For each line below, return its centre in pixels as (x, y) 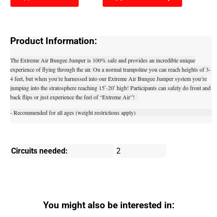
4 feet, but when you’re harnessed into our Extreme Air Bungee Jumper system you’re (109, 79)
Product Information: (54, 41)
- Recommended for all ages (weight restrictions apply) (73, 113)
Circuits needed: (40, 151)
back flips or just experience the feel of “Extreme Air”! (74, 97)
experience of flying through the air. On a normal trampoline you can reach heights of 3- (111, 70)
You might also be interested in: (108, 206)
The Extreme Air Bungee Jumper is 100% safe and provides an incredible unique (103, 60)
